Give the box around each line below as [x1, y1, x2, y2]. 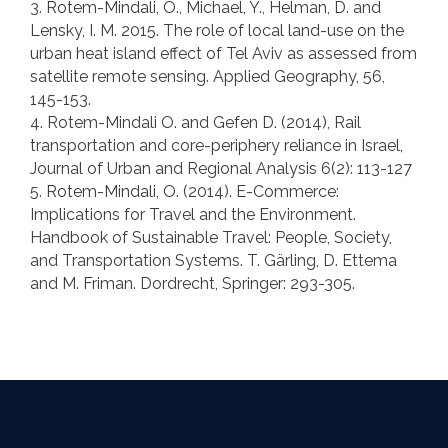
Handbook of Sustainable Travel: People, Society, [30, 227, 392, 247]
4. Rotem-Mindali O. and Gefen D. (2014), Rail [30, 112, 361, 132]
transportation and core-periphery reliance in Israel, [30, 135, 403, 155]
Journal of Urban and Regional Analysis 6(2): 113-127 [30, 158, 412, 178]
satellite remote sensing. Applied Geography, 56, [30, 66, 385, 86]
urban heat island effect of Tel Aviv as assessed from [30, 43, 417, 63]
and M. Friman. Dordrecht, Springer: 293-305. [30, 273, 355, 293]
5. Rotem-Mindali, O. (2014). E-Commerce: [30, 181, 339, 201]
